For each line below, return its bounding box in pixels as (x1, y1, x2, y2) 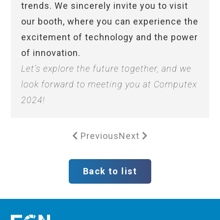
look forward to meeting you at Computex (21, 79, 197, 90)
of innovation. (21, 48, 81, 58)
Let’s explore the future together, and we (21, 63, 192, 74)
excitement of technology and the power (21, 32, 198, 43)
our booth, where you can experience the (21, 16, 198, 27)
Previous (81, 130, 119, 141)
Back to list (82, 165, 137, 176)
